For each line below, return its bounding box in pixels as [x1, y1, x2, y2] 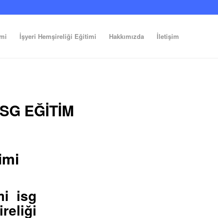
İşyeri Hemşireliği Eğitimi [19, 32, 96, 41]
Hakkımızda [109, 32, 144, 41]
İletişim [157, 32, 179, 41]
